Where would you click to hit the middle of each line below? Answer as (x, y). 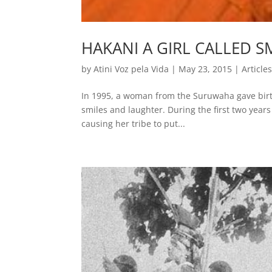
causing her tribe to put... (134, 124)
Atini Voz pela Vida (131, 69)
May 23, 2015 (206, 69)
